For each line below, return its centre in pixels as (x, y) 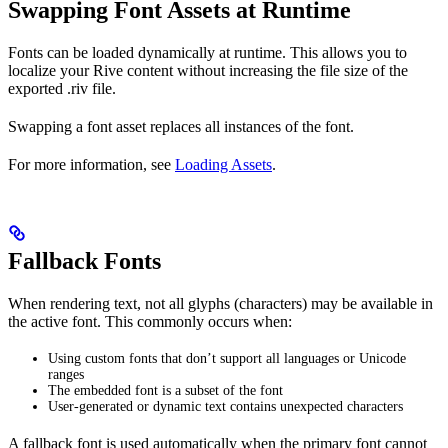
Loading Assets (223, 164)
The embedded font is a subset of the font (165, 390)
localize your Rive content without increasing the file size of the (208, 70)
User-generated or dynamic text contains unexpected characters (225, 406)
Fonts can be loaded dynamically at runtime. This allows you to (207, 52)
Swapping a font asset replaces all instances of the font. (181, 126)
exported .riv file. (62, 88)
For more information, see (91, 164)
